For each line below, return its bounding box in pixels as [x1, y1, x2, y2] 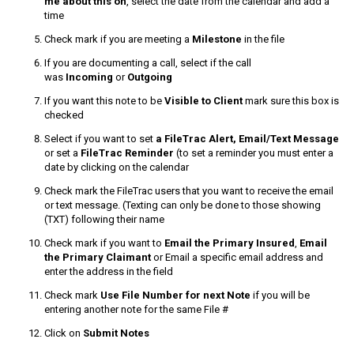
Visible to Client [164, 94, 243, 107]
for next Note [186, 288, 250, 301]
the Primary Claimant [44, 250, 151, 263]
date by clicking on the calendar [44, 160, 189, 173]
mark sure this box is [243, 94, 339, 107]
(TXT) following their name [44, 213, 164, 225]
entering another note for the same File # [44, 303, 228, 315]
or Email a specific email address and [151, 250, 323, 263]
